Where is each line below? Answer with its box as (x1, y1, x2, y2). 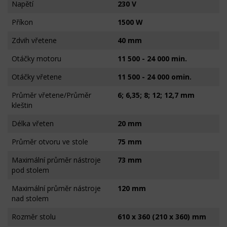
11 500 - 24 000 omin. (118, 72, 192, 82)
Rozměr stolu (12, 212, 56, 221)
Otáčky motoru (12, 54, 61, 63)
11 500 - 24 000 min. (118, 54, 187, 63)
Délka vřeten (12, 119, 54, 128)
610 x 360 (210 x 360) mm (118, 212, 206, 221)
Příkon (12, 17, 33, 27)
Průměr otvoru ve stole (12, 137, 88, 146)
